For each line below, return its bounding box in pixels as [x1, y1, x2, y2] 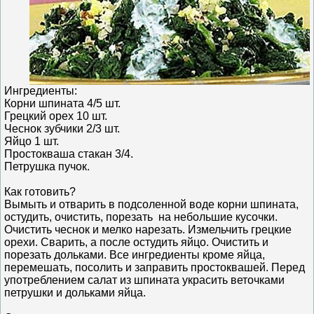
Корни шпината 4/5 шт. [4, 97, 121, 109]
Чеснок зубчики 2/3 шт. [4, 122, 120, 135]
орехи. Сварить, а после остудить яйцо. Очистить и [4, 235, 268, 248]
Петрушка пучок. [4, 160, 90, 172]
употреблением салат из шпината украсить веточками [4, 273, 285, 286]
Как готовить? [4, 185, 76, 198]
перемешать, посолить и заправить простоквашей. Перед [4, 261, 305, 273]
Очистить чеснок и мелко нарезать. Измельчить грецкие [4, 223, 292, 235]
